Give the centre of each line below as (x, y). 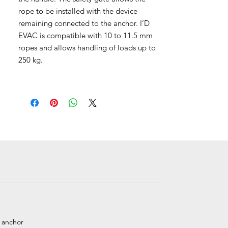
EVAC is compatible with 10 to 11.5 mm (85, 35)
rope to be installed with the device (78, 11)
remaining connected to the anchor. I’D (84, 23)
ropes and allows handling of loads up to (87, 48)
